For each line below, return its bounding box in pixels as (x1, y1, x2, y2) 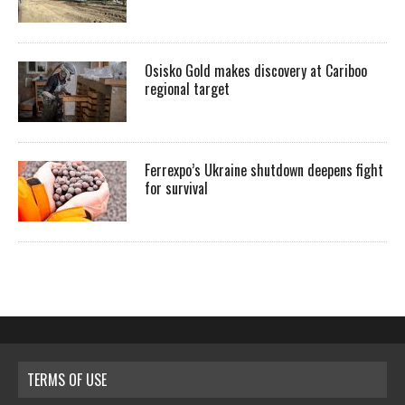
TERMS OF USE (27, 369, 107, 391)
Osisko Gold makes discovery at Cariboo (145, 60, 367, 82)
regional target (145, 78, 230, 100)
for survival (145, 177, 208, 200)
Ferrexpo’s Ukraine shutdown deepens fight (145, 159, 383, 182)
